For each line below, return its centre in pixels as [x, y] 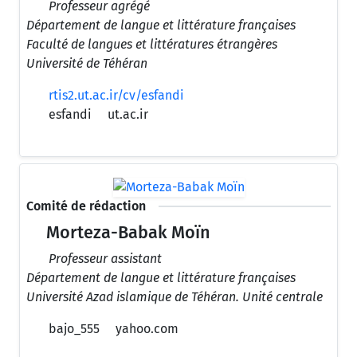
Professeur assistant [105, 259]
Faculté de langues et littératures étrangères [152, 45]
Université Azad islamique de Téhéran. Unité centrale [175, 297]
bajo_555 [73, 329]
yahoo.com [147, 329]
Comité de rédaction [86, 206]
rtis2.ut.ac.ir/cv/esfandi [116, 96]
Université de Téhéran [87, 64]
